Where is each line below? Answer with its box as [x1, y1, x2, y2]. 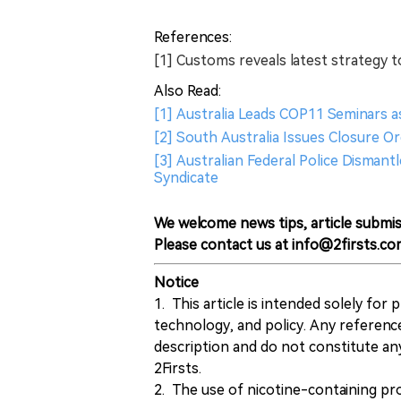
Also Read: [154, 81, 221, 99]
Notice [154, 273, 199, 291]
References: [154, 28, 232, 46]
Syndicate [154, 168, 218, 186]
